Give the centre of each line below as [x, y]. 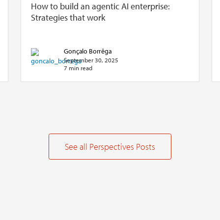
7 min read [78, 68]
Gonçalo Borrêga [88, 51]
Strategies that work [68, 17]
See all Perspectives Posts [110, 146]
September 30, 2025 [91, 60]
